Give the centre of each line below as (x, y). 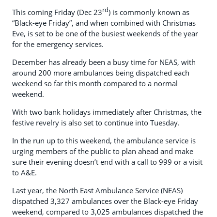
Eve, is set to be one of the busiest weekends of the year (105, 34)
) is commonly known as (149, 12)
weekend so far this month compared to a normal (95, 84)
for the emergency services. (58, 44)
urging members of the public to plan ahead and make (103, 151)
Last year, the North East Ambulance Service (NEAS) (97, 191)
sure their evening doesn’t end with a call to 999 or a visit (107, 162)
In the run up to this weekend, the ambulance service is (104, 141)
